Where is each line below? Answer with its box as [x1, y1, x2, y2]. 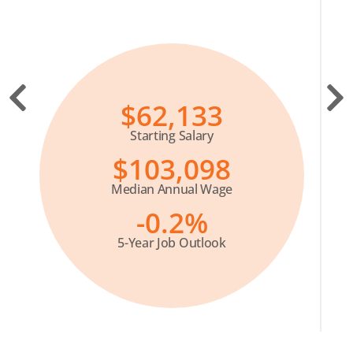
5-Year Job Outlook [117, 233, 226, 251]
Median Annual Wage [110, 180, 233, 198]
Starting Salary [130, 126, 214, 144]
